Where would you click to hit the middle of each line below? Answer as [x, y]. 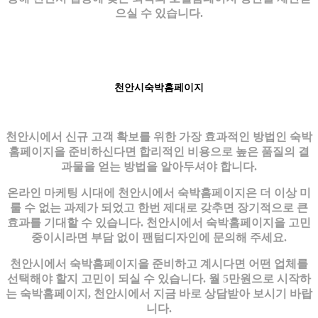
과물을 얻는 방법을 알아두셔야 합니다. [159, 166]
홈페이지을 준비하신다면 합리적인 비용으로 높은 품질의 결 [159, 151]
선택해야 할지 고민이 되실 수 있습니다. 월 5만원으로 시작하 [159, 278]
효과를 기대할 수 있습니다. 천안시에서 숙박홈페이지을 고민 [159, 222]
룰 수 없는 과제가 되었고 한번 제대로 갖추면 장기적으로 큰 [159, 207]
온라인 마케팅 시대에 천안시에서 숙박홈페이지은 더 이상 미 [159, 192]
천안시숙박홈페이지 [159, 87]
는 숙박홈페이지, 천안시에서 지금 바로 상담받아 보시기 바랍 [159, 293]
